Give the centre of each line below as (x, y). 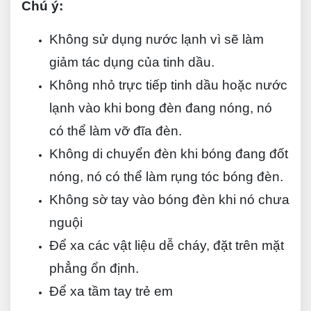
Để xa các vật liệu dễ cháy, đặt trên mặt (167, 245)
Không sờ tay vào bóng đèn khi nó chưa (169, 200)
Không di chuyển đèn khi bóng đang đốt (169, 154)
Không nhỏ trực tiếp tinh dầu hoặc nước (168, 85)
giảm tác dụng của (106, 62)
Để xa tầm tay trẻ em (111, 291)
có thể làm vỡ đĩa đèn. (116, 131)
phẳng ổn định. (94, 268)
